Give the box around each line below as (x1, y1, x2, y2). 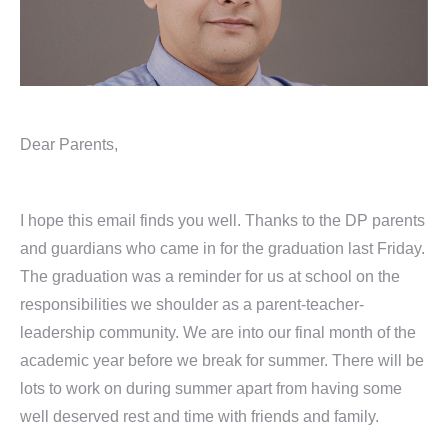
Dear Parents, (20, 136, 118, 153)
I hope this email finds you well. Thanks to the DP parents (20, 212, 425, 229)
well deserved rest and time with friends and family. (20, 408, 379, 425)
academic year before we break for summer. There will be (20, 352, 424, 369)
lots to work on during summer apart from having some (20, 380, 402, 397)
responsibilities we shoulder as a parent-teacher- (20, 296, 364, 313)
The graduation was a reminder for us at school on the (20, 268, 400, 285)
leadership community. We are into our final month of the (20, 324, 416, 341)
